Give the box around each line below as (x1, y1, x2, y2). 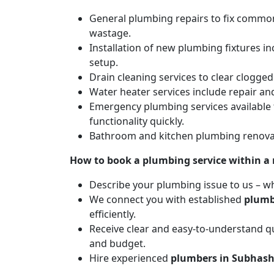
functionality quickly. (89, 114, 184, 128)
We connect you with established (89, 192, 244, 206)
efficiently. (89, 207, 136, 221)
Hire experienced (89, 251, 171, 265)
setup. (89, 55, 118, 69)
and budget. (89, 236, 146, 250)
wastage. (89, 26, 131, 40)
